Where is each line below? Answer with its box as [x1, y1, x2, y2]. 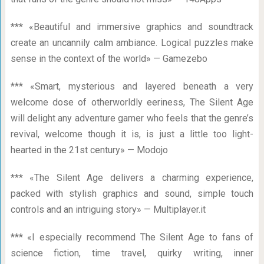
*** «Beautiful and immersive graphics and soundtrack [10, 21, 254, 32]
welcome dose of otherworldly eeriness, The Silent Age [10, 97, 254, 108]
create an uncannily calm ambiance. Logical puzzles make [10, 37, 254, 48]
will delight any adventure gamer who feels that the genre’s [10, 113, 254, 124]
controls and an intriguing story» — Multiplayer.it [10, 204, 206, 215]
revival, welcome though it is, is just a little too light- [10, 128, 254, 140]
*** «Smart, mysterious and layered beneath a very [10, 81, 254, 92]
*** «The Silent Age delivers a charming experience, [10, 172, 254, 183]
